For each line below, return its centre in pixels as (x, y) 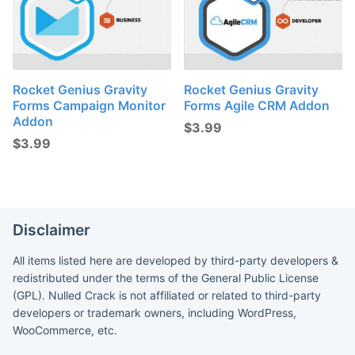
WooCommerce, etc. (65, 330)
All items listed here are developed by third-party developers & (176, 260)
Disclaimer (52, 229)
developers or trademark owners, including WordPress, (155, 312)
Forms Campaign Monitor (89, 105)
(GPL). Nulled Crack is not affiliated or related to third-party (167, 295)
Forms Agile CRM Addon (257, 105)
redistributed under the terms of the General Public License (166, 277)
